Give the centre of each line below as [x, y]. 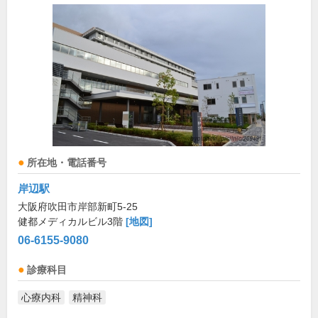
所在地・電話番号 [67, 163]
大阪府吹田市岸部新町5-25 [78, 207]
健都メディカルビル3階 [72, 222]
